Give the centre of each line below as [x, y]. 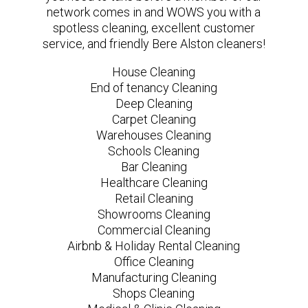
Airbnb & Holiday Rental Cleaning [154, 245]
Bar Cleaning [154, 166]
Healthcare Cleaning [154, 182]
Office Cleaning [154, 261]
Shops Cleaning [154, 293]
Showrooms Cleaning [154, 214]
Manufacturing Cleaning [154, 277]
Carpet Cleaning [154, 119]
